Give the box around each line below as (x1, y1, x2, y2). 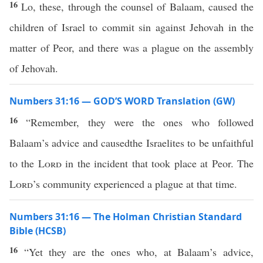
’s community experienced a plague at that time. (33, 177, 237, 191)
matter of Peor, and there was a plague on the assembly (9, 41, 254, 55)
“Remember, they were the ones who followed (26, 115, 254, 129)
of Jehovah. (9, 61, 58, 75)
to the (9, 156, 38, 170)
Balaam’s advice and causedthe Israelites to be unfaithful (9, 136, 254, 150)
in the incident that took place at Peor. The (61, 156, 254, 170)
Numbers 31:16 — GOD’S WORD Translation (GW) (9, 95, 235, 107)
